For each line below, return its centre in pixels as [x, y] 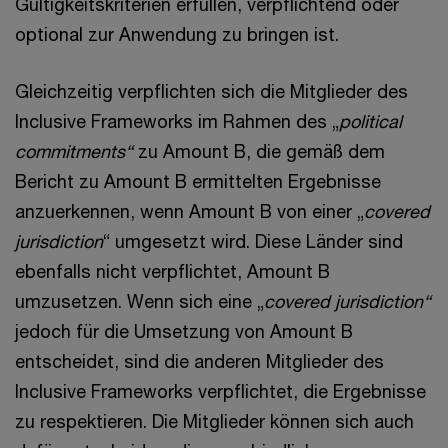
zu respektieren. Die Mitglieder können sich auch [214, 421]
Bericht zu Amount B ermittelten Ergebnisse [198, 181]
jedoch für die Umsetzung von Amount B [184, 331]
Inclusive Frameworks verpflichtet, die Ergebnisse [220, 391]
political [370, 121]
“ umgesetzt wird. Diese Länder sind [253, 241]
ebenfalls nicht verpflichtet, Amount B [172, 271]
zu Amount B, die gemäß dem [259, 151]
